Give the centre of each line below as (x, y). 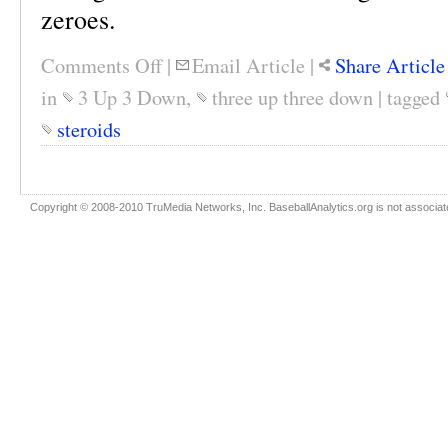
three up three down (292, 97)
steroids (89, 129)
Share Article (390, 65)
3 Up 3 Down (132, 97)
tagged (416, 97)
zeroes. (78, 19)
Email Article (248, 65)
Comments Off (101, 65)
